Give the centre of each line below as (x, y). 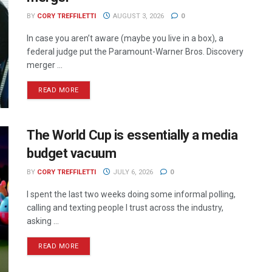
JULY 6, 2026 (132, 172)
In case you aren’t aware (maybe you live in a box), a (125, 38)
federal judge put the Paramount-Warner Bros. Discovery (135, 52)
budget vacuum (72, 154)
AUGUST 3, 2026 (137, 16)
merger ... (45, 65)
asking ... (43, 221)
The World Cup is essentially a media (132, 135)
